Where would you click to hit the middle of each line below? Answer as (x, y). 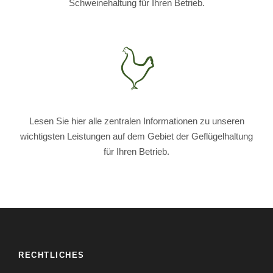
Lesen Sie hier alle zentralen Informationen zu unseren (136, 121)
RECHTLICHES (51, 255)
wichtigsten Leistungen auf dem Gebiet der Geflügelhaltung (136, 136)
